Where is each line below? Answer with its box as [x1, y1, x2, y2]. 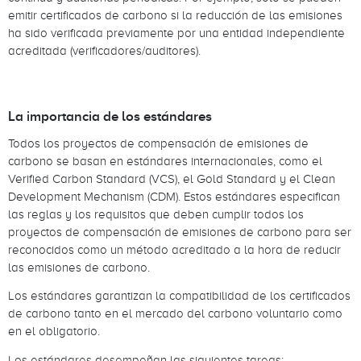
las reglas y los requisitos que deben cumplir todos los [8, 205, 304, 222]
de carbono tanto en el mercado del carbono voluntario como [8, 305, 342, 322]
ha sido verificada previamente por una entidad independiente [8, 24, 345, 41]
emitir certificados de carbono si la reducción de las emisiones [8, 6, 342, 23]
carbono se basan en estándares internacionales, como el [8, 151, 322, 169]
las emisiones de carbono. [8, 258, 153, 276]
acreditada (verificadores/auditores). [8, 42, 204, 59]
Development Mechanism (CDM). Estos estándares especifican [8, 187, 340, 205]
